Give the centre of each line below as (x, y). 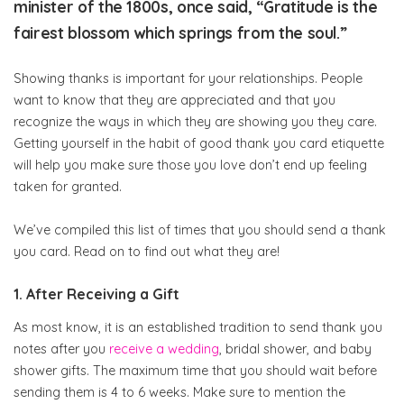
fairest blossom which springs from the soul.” (180, 33)
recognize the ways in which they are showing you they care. (195, 122)
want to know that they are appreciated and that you (174, 100)
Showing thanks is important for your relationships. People (188, 78)
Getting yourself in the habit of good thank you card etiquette (199, 143)
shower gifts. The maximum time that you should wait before (195, 371)
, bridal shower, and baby (295, 349)
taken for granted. (68, 187)
